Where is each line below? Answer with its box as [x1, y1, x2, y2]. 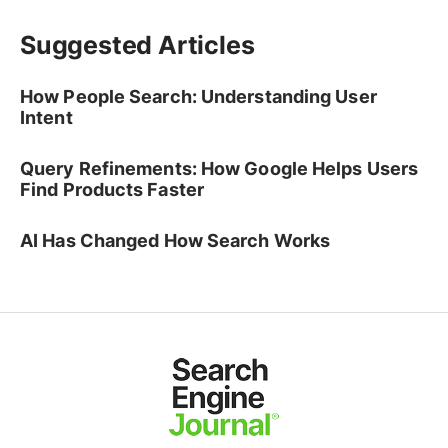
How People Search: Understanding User [20, 86, 377, 108]
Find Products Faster [20, 179, 205, 201]
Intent [20, 107, 73, 129]
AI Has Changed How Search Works [20, 230, 331, 252]
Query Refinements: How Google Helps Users [20, 158, 419, 180]
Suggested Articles [20, 30, 255, 61]
